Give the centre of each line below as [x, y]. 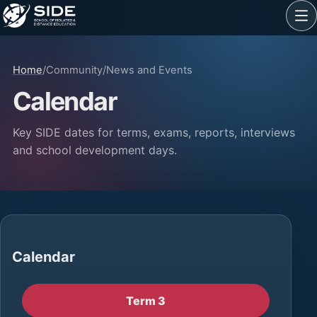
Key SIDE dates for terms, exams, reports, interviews [154, 132]
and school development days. [94, 150]
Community [74, 70]
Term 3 [146, 300]
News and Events [149, 70]
